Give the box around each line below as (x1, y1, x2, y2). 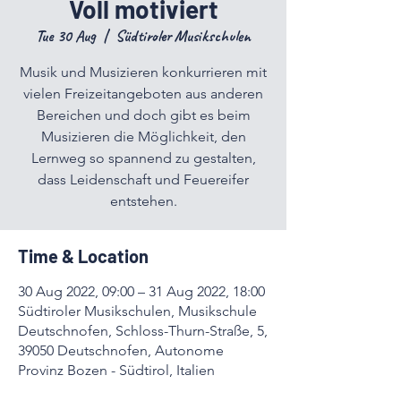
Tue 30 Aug (36, 26, 96, 46)
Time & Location (18, 245, 149, 267)
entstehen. (109, 192, 177, 209)
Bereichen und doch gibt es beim (36, 107, 251, 124)
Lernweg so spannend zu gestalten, (30, 149, 256, 166)
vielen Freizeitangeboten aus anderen (23, 85, 263, 102)
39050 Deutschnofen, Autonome (18, 342, 224, 359)
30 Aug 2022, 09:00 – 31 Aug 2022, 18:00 (18, 283, 265, 300)
